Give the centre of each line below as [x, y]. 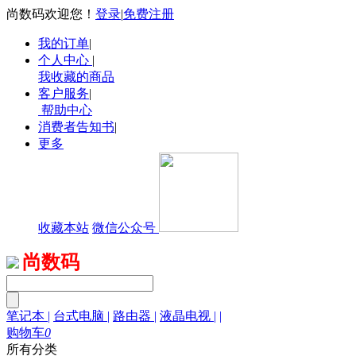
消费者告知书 [76, 127]
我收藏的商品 [76, 77]
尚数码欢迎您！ [51, 14]
